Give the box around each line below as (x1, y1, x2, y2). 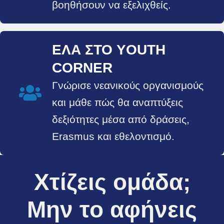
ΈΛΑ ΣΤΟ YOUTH (52, 42, 165, 57)
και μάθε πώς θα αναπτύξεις (52, 96, 183, 108)
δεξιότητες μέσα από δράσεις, (52, 113, 189, 125)
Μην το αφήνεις (27, 196, 197, 222)
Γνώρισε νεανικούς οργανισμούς (52, 79, 203, 91)
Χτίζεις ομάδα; (33, 169, 190, 195)
